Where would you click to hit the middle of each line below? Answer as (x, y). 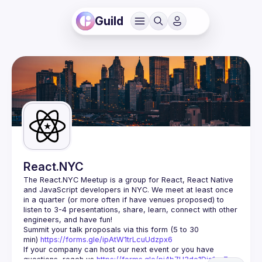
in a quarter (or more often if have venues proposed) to (124, 200)
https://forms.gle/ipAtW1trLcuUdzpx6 (106, 239)
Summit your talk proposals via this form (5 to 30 (111, 230)
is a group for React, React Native (170, 180)
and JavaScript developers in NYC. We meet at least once (128, 190)
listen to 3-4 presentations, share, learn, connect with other (130, 210)
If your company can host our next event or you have (119, 249)
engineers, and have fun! (68, 220)
